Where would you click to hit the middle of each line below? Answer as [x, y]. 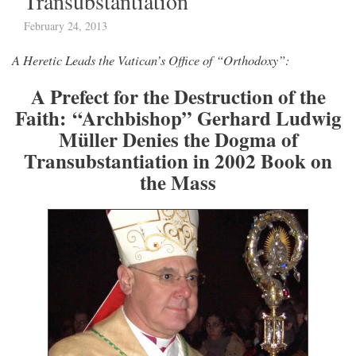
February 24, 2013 [66, 25]
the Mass [178, 182]
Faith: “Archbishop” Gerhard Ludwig [178, 118]
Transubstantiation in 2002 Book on [178, 161]
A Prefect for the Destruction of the [178, 96]
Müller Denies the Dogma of [178, 139]
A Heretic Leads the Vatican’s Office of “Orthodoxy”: [151, 59]
